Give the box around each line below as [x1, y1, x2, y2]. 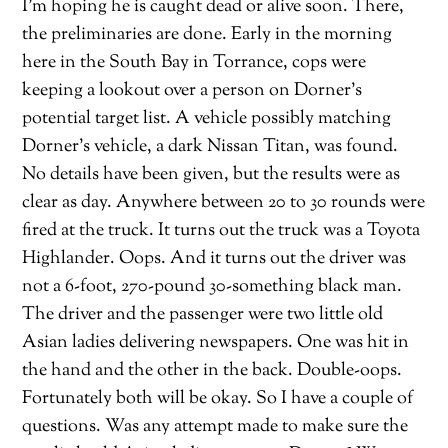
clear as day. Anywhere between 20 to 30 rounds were [22, 189, 426, 215]
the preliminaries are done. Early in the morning [22, 21, 393, 47]
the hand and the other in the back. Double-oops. [22, 357, 403, 383]
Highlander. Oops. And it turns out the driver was [22, 245, 407, 271]
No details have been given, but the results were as [22, 161, 401, 187]
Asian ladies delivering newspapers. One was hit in [22, 329, 410, 355]
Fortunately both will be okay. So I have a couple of [22, 385, 414, 411]
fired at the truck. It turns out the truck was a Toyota [22, 217, 421, 243]
